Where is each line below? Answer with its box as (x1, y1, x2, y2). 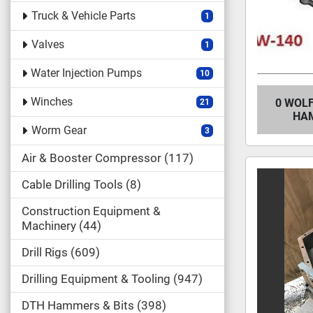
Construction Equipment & (22, 204, 161, 218)
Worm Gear (31, 124, 87, 137)
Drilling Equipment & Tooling (22, 272, 170, 286)
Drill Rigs (22, 245, 68, 259)
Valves (31, 38, 64, 51)
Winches (31, 95, 73, 108)
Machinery (22, 219, 76, 233)
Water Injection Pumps (31, 66, 143, 80)
